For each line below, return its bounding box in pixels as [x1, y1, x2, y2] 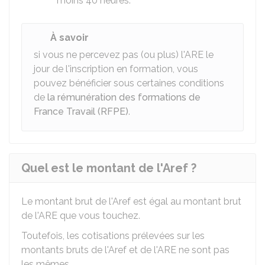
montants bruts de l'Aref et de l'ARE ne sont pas [21, 244, 230, 256]
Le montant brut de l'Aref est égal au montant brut [21, 196, 241, 207]
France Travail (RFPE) [34, 106, 128, 117]
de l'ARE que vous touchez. [21, 210, 140, 221]
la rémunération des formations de [47, 92, 201, 103]
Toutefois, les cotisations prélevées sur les [21, 230, 205, 241]
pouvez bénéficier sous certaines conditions [34, 77, 224, 89]
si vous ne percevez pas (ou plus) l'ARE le [34, 49, 214, 60]
